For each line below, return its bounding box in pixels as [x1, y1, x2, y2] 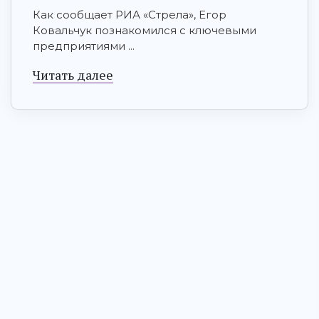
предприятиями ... [33, 39, 135, 53]
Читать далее [33, 66, 113, 84]
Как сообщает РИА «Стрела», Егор [33, 8, 226, 22]
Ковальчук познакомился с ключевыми [33, 23, 256, 38]
